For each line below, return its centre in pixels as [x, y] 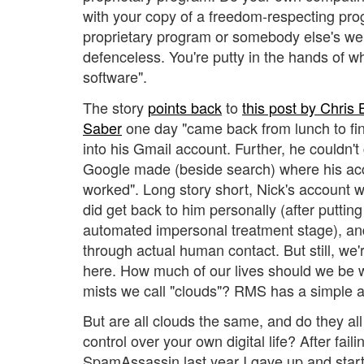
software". [115, 77]
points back [185, 107]
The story [115, 107]
